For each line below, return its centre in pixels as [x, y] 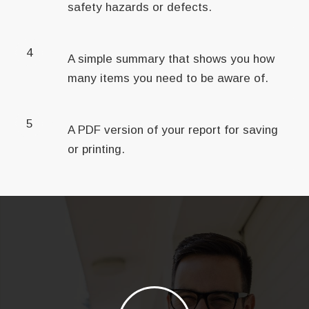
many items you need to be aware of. [168, 79]
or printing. [97, 150]
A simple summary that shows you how [171, 59]
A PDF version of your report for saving [173, 130]
